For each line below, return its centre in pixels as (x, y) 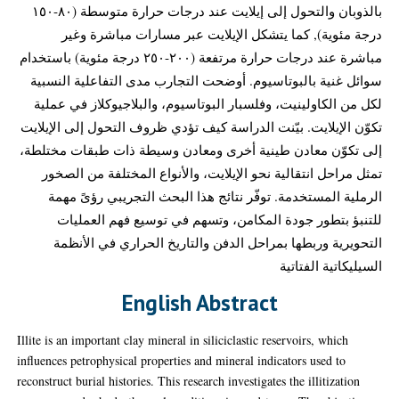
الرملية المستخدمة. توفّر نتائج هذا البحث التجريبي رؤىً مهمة (215, 195)
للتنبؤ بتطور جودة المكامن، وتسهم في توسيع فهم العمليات (219, 219)
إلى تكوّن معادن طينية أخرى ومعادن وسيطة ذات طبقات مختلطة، (200, 149)
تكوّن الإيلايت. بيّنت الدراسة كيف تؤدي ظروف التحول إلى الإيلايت (201, 126)
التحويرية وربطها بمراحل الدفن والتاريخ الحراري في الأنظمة (217, 242)
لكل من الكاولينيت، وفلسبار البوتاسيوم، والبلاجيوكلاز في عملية (208, 103)
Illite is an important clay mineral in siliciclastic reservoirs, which (183, 340)
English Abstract (199, 303)
